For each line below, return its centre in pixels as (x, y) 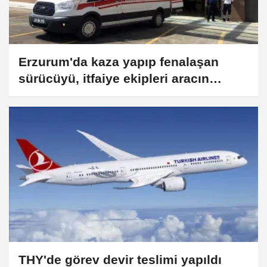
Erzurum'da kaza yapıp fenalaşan (119, 61)
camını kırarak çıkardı (84, 95)
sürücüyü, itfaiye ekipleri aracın (114, 78)
